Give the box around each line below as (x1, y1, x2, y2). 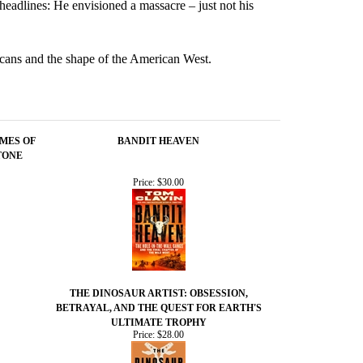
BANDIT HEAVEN (117, 135, 199, 147)
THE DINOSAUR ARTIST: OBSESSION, (69, 287, 248, 299)
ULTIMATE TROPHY (110, 316, 207, 328)
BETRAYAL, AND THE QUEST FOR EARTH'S (55, 301, 262, 314)
